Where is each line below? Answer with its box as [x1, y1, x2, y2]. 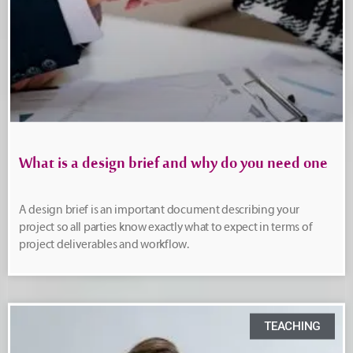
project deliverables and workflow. [19, 237, 189, 251]
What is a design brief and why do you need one [19, 151, 328, 183]
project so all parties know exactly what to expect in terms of [19, 220, 313, 234]
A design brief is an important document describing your [19, 203, 300, 217]
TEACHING [264, 318, 321, 333]
